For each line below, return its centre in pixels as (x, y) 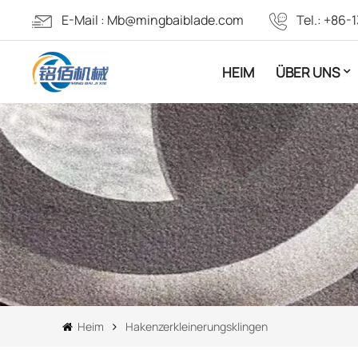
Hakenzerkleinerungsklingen (197, 327)
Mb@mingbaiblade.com (176, 20)
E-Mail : (85, 20)
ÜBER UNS (307, 72)
